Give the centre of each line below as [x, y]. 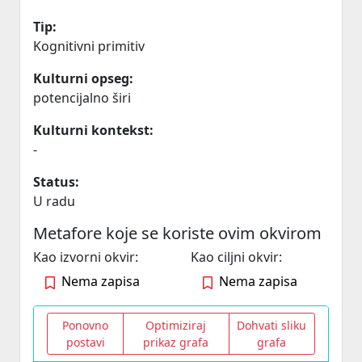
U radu [54, 201]
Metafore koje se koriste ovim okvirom [177, 233]
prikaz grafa [176, 342]
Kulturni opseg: [83, 78]
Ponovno [86, 325]
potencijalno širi [82, 98]
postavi [85, 342]
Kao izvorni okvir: [86, 257]
